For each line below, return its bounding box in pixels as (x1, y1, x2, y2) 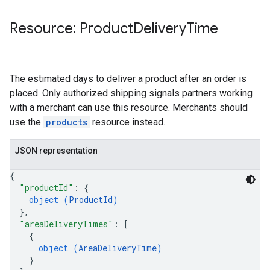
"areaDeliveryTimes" (19, 218, 113, 230)
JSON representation (14, 146, 98, 155)
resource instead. (90, 116, 165, 128)
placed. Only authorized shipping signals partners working (10, 87, 253, 99)
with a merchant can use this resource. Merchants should (10, 102, 248, 113)
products (46, 116, 87, 128)
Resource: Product (10, 19, 133, 37)
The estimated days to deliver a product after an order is (10, 73, 246, 84)
